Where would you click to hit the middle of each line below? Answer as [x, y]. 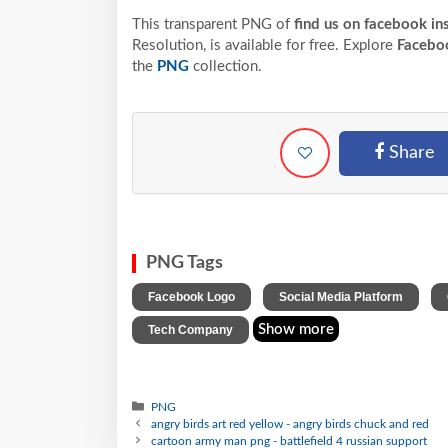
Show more [296, 329]
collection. [225, 66]
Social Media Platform [341, 296]
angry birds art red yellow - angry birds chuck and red [290, 423]
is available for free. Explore [303, 45]
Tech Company [190, 329]
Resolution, [169, 45]
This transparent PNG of [213, 24]
